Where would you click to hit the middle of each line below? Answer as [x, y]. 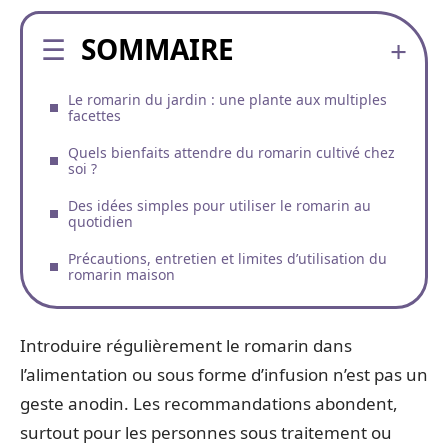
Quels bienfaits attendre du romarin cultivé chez [231, 152]
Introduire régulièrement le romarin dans [186, 345]
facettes [94, 115]
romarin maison [121, 274]
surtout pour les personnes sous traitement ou [206, 432]
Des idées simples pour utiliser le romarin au [219, 205]
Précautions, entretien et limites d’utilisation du [227, 258]
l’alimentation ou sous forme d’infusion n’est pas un [224, 374]
